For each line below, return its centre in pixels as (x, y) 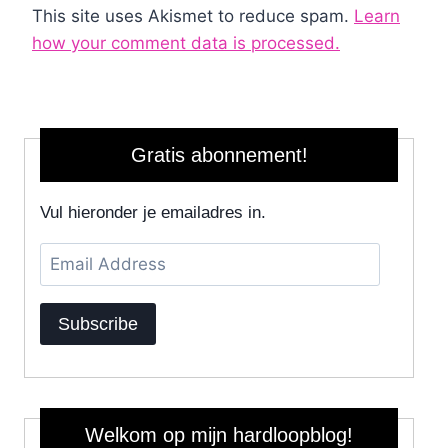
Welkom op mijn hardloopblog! (219, 434)
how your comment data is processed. (186, 42)
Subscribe (98, 323)
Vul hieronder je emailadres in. (153, 212)
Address (70, 282)
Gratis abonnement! (219, 154)
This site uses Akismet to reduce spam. (193, 15)
